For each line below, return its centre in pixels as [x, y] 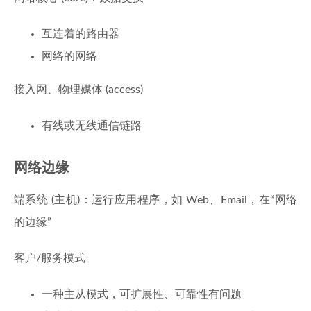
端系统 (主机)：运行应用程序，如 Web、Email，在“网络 [155, 200]
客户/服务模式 [50, 258]
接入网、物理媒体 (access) [78, 90]
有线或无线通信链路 [92, 126]
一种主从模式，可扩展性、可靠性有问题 [142, 294]
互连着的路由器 [81, 34]
